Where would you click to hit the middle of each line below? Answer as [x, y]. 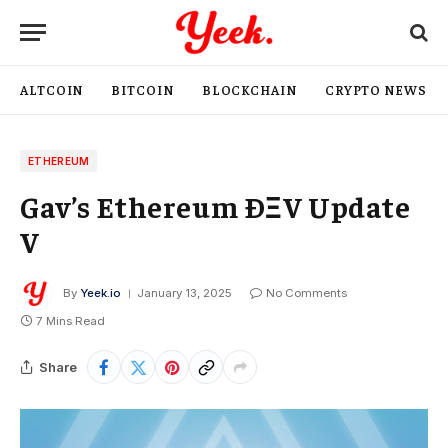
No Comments [306, 293]
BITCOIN [142, 89]
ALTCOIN [52, 89]
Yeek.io [100, 293]
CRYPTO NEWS [375, 89]
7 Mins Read [70, 321]
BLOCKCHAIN [249, 89]
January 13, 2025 [184, 293]
